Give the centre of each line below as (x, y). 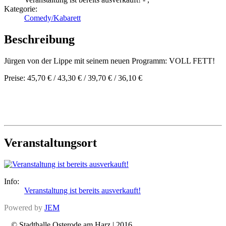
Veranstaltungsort (50, 143)
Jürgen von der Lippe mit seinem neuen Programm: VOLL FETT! (109, 61)
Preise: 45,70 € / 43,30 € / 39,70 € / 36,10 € (73, 78)
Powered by (24, 207)
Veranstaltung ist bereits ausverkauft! (82, 190)
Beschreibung (39, 40)
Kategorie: (21, 9)
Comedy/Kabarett (52, 18)
